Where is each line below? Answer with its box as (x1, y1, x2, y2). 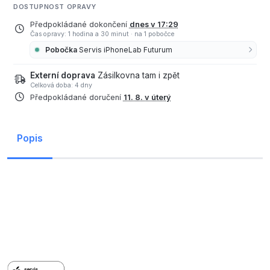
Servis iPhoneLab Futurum (79, 45, 173, 54)
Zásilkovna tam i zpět (97, 70, 180, 80)
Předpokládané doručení (30, 93, 124, 102)
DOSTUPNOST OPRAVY (13, 2, 96, 11)
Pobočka (45, 45, 78, 54)
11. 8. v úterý (123, 93, 171, 102)
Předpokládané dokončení (30, 20, 130, 30)
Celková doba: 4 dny (30, 81, 92, 89)
